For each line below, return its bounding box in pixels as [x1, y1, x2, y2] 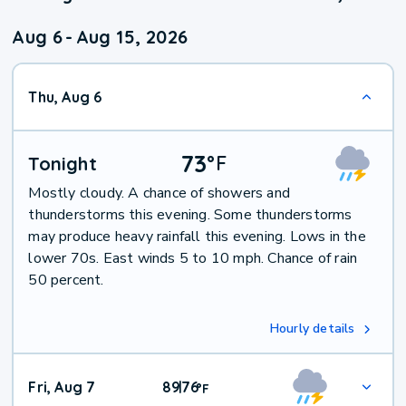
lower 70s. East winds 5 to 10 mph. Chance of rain [28, 248, 358, 269]
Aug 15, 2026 [75, 25, 188, 49]
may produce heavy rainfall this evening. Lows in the [28, 227, 366, 247]
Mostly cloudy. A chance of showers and [28, 183, 291, 204]
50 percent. [28, 270, 104, 291]
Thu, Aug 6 [28, 88, 102, 107]
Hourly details [269, 320, 355, 338]
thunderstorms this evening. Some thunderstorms [28, 205, 353, 226]
